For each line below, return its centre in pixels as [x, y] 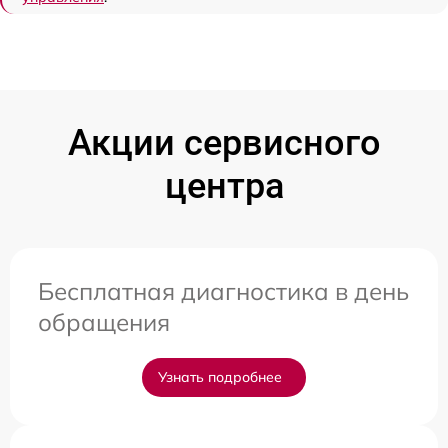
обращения [104, 321]
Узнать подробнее [220, 376]
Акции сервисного [224, 142]
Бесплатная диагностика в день [223, 290]
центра [224, 185]
